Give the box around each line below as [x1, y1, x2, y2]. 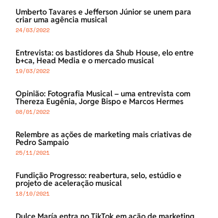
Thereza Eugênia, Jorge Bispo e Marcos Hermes [16, 96, 183, 107]
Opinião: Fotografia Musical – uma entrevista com [16, 89, 190, 99]
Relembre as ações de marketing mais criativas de [16, 129, 192, 140]
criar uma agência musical [16, 15, 107, 25]
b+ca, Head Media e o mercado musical [16, 55, 154, 66]
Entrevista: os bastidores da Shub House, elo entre [16, 48, 194, 58]
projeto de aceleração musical [16, 178, 122, 189]
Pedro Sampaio [16, 137, 69, 148]
